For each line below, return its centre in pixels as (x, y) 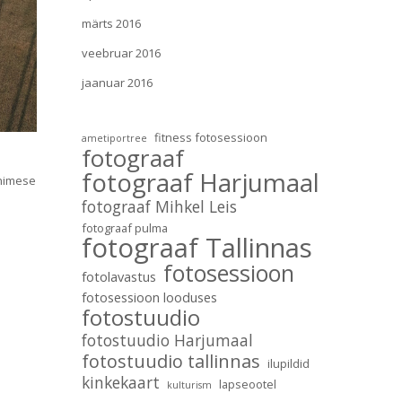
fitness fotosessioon (211, 137)
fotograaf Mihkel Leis (159, 207)
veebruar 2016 (121, 53)
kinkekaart (121, 383)
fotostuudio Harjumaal (167, 341)
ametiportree (114, 138)
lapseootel (248, 384)
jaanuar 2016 (117, 83)
